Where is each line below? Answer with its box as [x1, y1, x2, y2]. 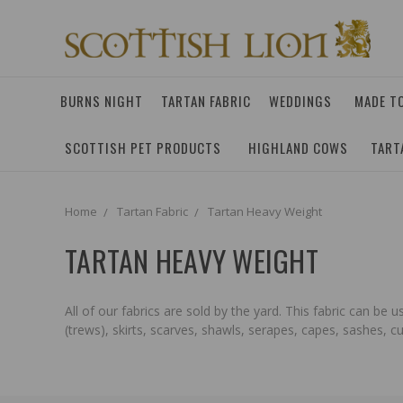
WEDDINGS [269, 91, 332, 111]
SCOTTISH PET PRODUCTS [65, 138, 221, 157]
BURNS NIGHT [60, 91, 143, 111]
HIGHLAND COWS [248, 138, 348, 157]
